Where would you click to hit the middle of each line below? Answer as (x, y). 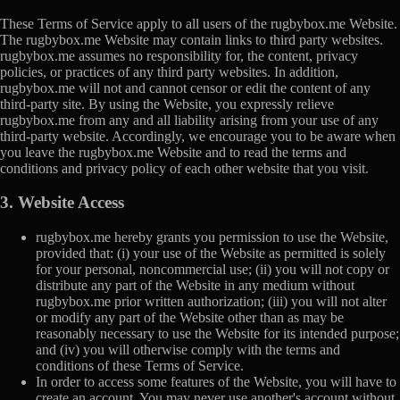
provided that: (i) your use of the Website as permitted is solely (211, 254)
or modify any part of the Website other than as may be (190, 318)
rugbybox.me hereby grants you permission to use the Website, (212, 237)
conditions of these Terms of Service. (140, 366)
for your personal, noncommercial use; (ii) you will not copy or (212, 270)
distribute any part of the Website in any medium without (195, 286)
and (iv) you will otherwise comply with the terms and (188, 350)
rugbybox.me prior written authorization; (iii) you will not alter (211, 302)
